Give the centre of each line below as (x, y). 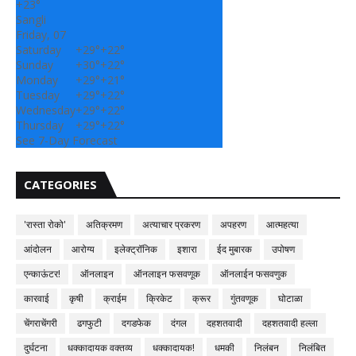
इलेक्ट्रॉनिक (136, 249)
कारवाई (37, 298)
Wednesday (46, 110)
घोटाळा (290, 298)
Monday (37, 80)
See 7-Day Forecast (67, 140)
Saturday (39, 50)
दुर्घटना (36, 348)
